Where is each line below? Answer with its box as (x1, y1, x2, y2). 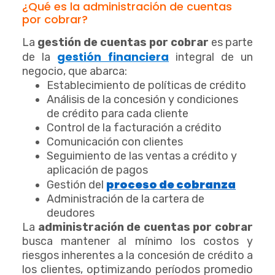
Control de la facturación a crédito (47, 121, 222, 135)
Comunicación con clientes (47, 135, 183, 149)
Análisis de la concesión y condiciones (47, 93, 238, 107)
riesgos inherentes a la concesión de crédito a (22, 249, 253, 263)
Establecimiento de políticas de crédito (47, 79, 246, 93)
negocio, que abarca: (22, 64, 127, 79)
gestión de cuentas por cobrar (37, 36, 209, 50)
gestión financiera (57, 49, 169, 65)
